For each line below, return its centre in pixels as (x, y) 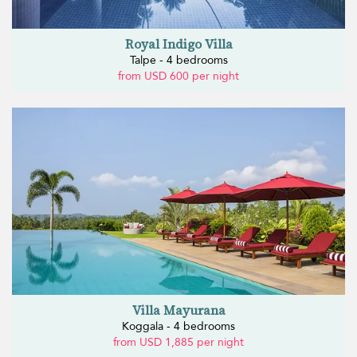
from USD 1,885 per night (178, 342)
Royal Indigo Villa (178, 43)
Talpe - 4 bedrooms (178, 60)
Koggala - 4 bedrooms (178, 326)
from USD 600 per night (178, 76)
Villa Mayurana (178, 310)
